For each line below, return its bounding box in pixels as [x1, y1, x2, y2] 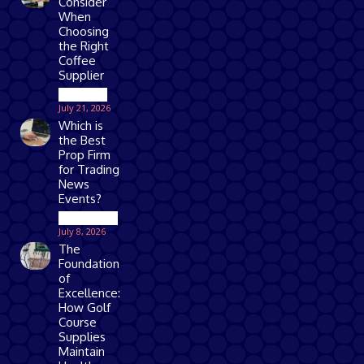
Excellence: [58, 284, 121, 301]
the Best [58, 132, 106, 148]
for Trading [58, 161, 120, 177]
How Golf [58, 299, 111, 315]
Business [63, 88, 103, 100]
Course [58, 314, 97, 330]
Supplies [58, 328, 106, 344]
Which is [58, 117, 104, 133]
